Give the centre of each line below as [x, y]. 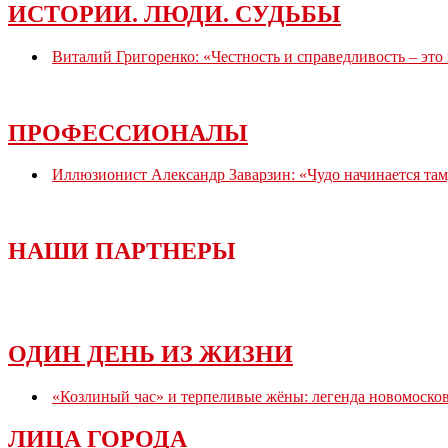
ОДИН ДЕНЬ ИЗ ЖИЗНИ [150, 354]
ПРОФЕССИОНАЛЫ [128, 132]
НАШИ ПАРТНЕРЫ [122, 251]
